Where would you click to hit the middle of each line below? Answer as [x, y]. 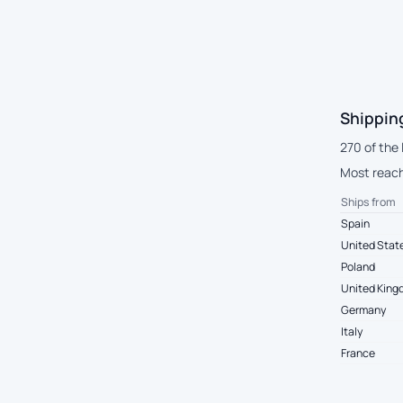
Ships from [368, 201]
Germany [363, 309]
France [358, 353]
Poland [358, 266]
